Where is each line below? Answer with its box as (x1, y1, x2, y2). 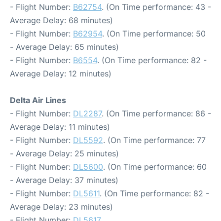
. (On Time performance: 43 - (102, 2, 211, 12)
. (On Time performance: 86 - (102, 109, 211, 118)
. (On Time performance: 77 (103, 135, 206, 145)
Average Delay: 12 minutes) (10, 69, 111, 78)
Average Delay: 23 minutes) (10, 202, 113, 212)
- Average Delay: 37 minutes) (10, 175, 118, 185)
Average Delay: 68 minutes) (10, 15, 113, 25)
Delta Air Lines (10, 95, 66, 105)
